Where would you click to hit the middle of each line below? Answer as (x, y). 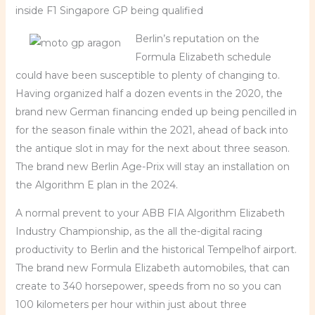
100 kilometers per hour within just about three (131, 304)
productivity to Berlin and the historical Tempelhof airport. (156, 250)
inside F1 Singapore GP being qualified (109, 11)
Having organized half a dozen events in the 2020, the (149, 94)
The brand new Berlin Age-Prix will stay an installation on (152, 167)
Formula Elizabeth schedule (203, 57)
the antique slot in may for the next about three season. (152, 148)
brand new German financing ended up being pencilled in (156, 112)
